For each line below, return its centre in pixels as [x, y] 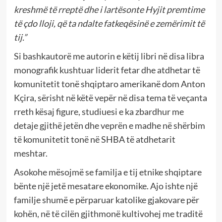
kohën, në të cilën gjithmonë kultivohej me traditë [108, 214]
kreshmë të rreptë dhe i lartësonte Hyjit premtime [109, 10]
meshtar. [30, 153]
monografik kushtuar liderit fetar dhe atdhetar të [107, 70]
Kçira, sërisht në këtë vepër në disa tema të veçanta [110, 98]
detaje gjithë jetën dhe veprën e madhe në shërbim [109, 126]
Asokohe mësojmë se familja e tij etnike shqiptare [108, 172]
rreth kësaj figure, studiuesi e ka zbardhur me [99, 112]
